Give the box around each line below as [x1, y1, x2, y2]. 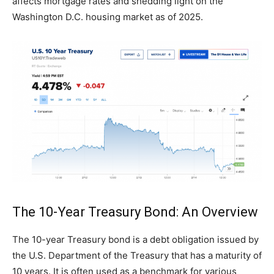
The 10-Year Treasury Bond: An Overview [12, 204, 258, 220]
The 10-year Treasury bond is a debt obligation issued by [12, 234, 259, 246]
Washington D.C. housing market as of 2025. [12, 11, 203, 23]
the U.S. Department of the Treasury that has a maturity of [12, 250, 262, 262]
